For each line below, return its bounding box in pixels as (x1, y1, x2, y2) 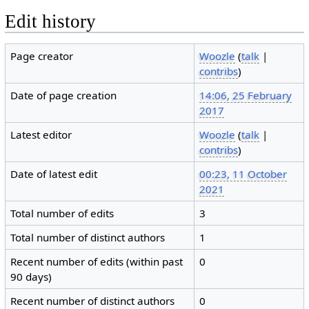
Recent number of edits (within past (10, 255, 183, 269)
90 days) (10, 270, 52, 284)
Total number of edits (10, 206, 114, 221)
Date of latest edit (10, 167, 98, 181)
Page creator (10, 49, 74, 63)
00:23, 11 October (199, 167, 288, 181)
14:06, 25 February (199, 88, 292, 103)
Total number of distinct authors (10, 230, 166, 245)
